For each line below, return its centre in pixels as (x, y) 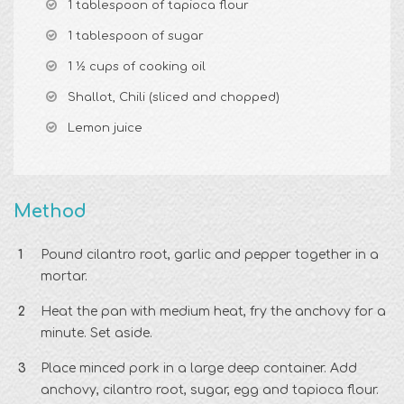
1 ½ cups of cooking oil (137, 67)
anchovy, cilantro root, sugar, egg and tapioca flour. (210, 390)
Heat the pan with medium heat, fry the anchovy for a (213, 312)
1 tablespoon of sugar (136, 37)
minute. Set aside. (96, 334)
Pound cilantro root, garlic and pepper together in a (210, 255)
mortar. (64, 277)
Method (50, 212)
